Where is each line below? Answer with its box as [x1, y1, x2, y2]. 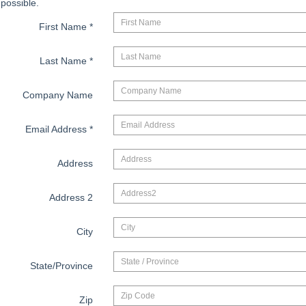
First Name [38, 21, 89, 33]
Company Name [22, 89, 93, 101]
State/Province [29, 260, 93, 272]
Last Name [39, 55, 89, 67]
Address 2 [48, 192, 93, 204]
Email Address [25, 124, 89, 135]
